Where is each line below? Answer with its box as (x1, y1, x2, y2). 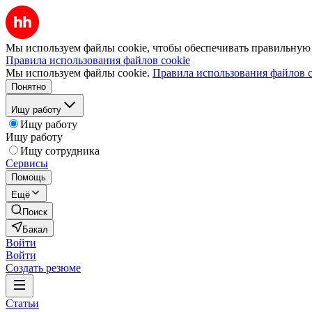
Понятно (11, 81, 46, 92)
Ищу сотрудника (20, 145, 100, 157)
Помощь (11, 172, 46, 182)
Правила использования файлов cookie (6, 54, 190, 66)
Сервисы (6, 157, 48, 169)
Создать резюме (6, 262, 81, 274)
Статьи (6, 297, 39, 309)
